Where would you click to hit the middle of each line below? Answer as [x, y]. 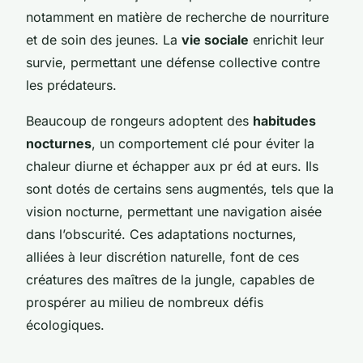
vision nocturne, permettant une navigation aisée [174, 211]
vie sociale [215, 39]
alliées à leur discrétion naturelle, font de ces [162, 256]
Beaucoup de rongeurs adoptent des [139, 120]
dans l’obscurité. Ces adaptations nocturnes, [161, 234]
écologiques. [65, 325]
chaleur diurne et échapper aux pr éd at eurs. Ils [172, 166]
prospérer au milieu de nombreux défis [145, 302]
